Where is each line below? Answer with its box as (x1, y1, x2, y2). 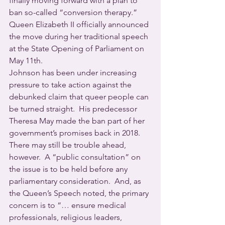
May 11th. (9, 56, 43, 66)
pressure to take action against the (9, 80, 134, 90)
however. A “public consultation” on (9, 152, 143, 162)
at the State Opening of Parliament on (9, 44, 146, 54)
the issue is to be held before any (9, 164, 130, 174)
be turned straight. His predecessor (9, 104, 139, 114)
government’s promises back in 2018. (9, 128, 144, 138)
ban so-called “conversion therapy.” (9, 8, 139, 18)
